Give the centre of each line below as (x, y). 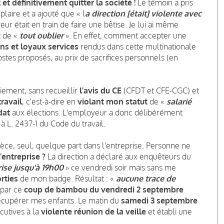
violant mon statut (112, 101)
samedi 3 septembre (159, 200)
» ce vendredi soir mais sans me (120, 167)
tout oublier (41, 35)
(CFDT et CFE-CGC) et (160, 90)
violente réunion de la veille (93, 211)
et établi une (169, 211)
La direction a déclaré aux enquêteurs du (119, 156)
